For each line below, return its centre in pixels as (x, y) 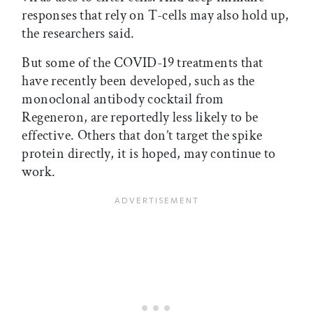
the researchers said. (80, 34)
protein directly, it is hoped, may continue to (149, 154)
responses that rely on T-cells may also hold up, (155, 16)
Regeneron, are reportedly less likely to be (140, 118)
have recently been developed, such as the (138, 81)
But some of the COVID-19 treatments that (143, 63)
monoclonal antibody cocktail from (123, 100)
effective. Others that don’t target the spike (142, 136)
